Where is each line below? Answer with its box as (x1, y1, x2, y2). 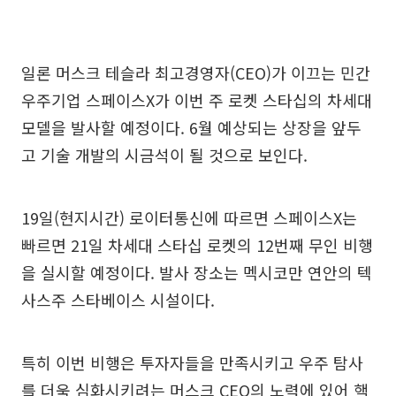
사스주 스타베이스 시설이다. (21, 287, 215, 311)
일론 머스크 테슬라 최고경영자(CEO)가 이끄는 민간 (21, 60, 370, 84)
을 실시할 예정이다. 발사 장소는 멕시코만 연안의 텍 (21, 260, 372, 284)
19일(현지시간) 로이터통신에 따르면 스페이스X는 (21, 205, 357, 229)
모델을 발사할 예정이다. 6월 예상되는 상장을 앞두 (21, 115, 362, 139)
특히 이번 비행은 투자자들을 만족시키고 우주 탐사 (21, 350, 363, 374)
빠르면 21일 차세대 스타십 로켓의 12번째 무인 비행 (21, 232, 373, 256)
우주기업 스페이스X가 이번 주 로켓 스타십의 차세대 (21, 88, 372, 111)
